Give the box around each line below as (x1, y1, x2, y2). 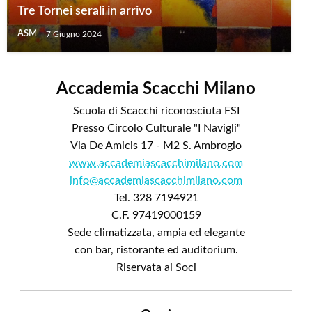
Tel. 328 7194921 (114, 192, 198, 204)
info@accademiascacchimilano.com (70, 175, 242, 187)
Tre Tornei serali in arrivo (17, 5, 152, 18)
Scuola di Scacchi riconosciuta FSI (72, 105, 240, 117)
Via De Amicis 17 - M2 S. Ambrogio (70, 140, 242, 152)
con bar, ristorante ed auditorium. (74, 244, 238, 256)
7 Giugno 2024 (46, 29, 102, 38)
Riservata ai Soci (116, 262, 196, 274)
